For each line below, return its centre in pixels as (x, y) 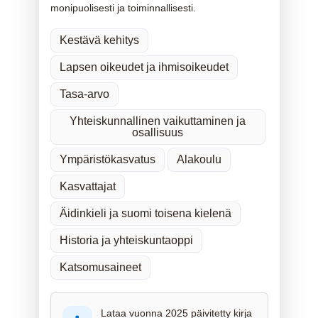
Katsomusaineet (100, 268)
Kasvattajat (87, 187)
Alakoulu (199, 160)
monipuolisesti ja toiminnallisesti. (123, 8)
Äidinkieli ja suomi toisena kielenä (145, 214)
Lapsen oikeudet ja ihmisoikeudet (144, 67)
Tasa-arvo (84, 94)
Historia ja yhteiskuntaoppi (126, 241)
